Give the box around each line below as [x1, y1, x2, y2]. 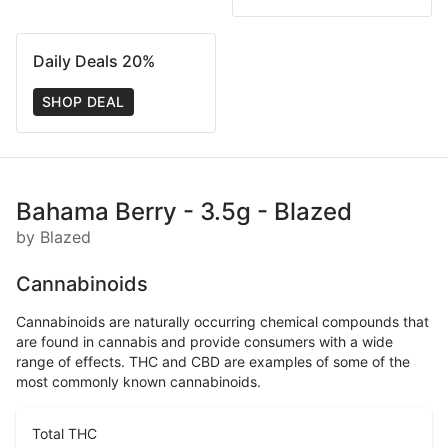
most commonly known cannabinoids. [16, 372, 261, 390]
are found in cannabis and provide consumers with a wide [16, 332, 393, 350]
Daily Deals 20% [33, 50, 155, 71]
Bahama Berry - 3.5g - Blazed [16, 196, 352, 226]
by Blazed [16, 226, 91, 247]
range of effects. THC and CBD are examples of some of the [16, 352, 410, 370]
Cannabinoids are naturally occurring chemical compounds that [16, 312, 429, 330]
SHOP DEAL [42, 92, 125, 110]
